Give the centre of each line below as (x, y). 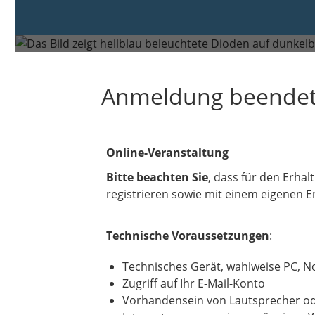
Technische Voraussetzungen (188, 236)
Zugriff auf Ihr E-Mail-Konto (194, 283)
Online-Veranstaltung (167, 152)
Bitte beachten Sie (157, 177)
